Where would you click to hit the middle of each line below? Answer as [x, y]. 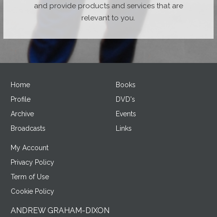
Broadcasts [28, 128]
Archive [22, 114]
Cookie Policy [32, 191]
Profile [20, 99]
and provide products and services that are [108, 6]
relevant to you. [108, 18]
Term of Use [30, 177]
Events [126, 114]
